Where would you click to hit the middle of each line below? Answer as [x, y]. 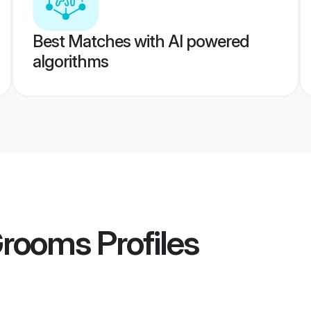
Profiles [144, 243]
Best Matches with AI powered [141, 41]
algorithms [70, 61]
